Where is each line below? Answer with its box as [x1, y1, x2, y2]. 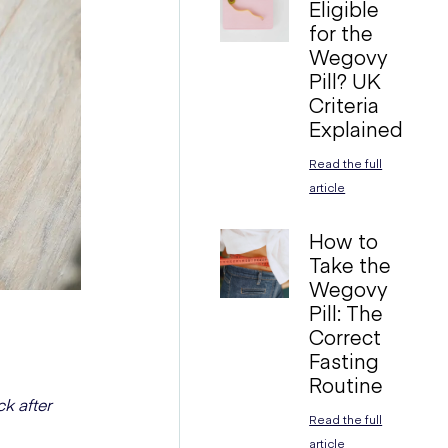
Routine [309, 371, 384, 398]
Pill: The [309, 299, 384, 326]
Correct [309, 323, 382, 350]
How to [309, 227, 379, 254]
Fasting [309, 347, 380, 374]
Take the [309, 251, 392, 278]
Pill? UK [309, 67, 382, 94]
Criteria [309, 91, 380, 118]
